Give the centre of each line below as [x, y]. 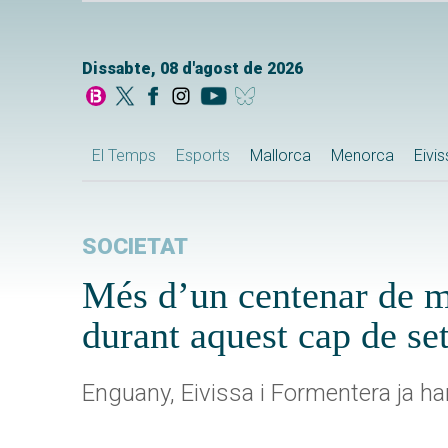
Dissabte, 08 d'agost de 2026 [192, 69]
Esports [203, 155]
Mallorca [280, 155]
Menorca [362, 155]
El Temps [124, 155]
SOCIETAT [135, 246]
